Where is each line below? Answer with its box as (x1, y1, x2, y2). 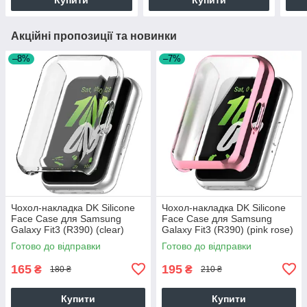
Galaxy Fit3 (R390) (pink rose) (162, 223, 293, 235)
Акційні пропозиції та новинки (11, 29, 177, 42)
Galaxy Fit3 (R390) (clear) (11, 223, 124, 235)
